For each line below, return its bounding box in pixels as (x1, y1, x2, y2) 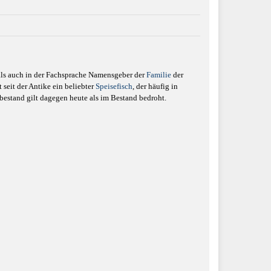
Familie (146, 70, 171, 79)
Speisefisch (96, 81, 132, 91)
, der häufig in (132, 81, 178, 91)
